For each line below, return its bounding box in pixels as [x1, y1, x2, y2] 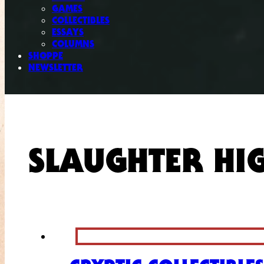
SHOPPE [28, 49, 63, 62]
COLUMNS [52, 38, 94, 50]
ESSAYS [52, 26, 84, 38]
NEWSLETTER [28, 61, 83, 74]
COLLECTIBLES [52, 14, 110, 27]
